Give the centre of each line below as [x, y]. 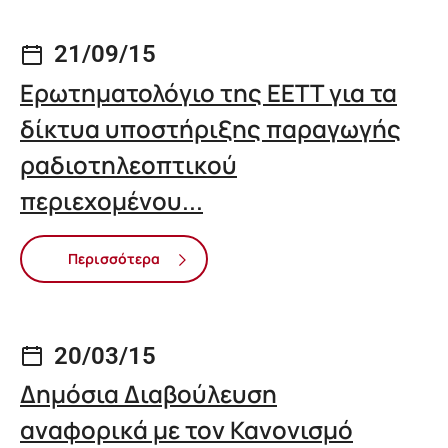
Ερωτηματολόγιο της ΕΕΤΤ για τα [208, 93]
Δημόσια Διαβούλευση [148, 394]
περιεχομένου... [111, 201]
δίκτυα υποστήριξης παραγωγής [210, 129]
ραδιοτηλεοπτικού [128, 165]
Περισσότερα [114, 259]
